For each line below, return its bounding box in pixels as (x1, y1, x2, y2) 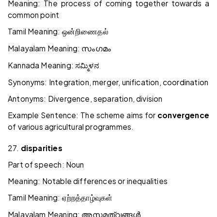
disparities (20, 143, 62, 153)
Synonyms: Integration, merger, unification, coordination (8, 77, 209, 87)
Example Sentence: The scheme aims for (8, 110, 158, 120)
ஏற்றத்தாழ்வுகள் (62, 194, 113, 202)
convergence (157, 110, 209, 120)
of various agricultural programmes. (8, 122, 134, 132)
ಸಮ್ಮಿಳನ (75, 62, 99, 70)
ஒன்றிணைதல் (62, 28, 108, 36)
